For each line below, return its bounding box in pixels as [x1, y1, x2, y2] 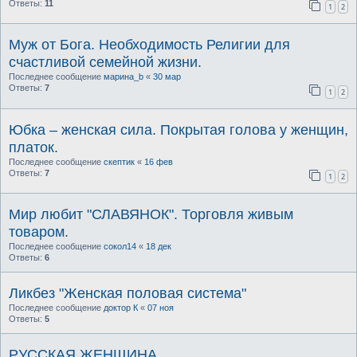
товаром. [9, 223, 69, 240]
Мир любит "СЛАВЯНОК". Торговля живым [9, 206, 293, 222]
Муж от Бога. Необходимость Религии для [9, 37, 290, 53]
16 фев [144, 156, 173, 167]
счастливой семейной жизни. [9, 54, 202, 71]
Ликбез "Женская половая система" [9, 284, 246, 301]
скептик [104, 156, 135, 167]
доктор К [104, 302, 138, 312]
